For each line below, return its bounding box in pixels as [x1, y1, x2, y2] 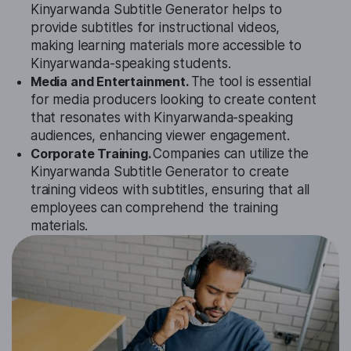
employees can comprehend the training [31, 200, 278, 216]
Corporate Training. [31, 146, 154, 162]
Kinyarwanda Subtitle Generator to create [31, 164, 289, 180]
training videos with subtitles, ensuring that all [31, 182, 310, 198]
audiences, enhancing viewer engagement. [31, 128, 290, 144]
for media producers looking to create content [31, 92, 317, 108]
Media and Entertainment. [31, 74, 191, 90]
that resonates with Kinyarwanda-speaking [31, 110, 293, 126]
